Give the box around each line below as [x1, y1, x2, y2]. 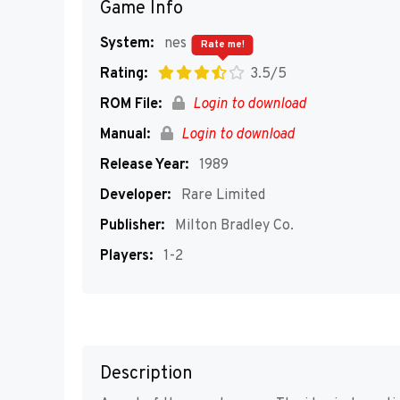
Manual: [100, 126, 150, 144]
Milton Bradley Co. [171, 217, 294, 235]
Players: [100, 247, 153, 265]
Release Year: [100, 156, 188, 174]
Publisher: [100, 217, 164, 235]
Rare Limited [178, 187, 265, 204]
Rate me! [200, 38, 245, 51]
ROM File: [100, 96, 162, 113]
